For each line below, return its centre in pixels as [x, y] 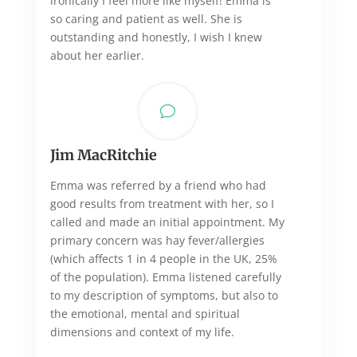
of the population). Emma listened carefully [165, 277]
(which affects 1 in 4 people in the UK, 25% [163, 258]
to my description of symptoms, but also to [164, 295]
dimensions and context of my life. [142, 331]
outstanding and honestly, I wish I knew [156, 37]
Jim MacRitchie [103, 155]
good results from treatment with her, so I [162, 203]
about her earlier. [97, 55]
